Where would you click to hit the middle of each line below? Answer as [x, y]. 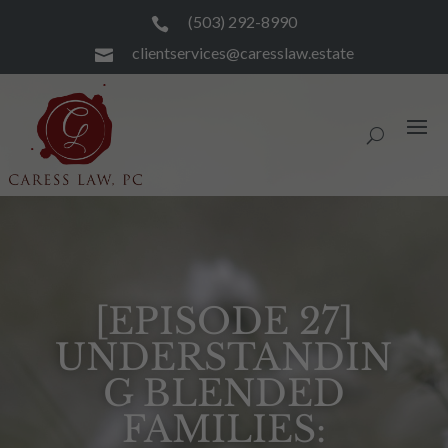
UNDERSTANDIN [224, 357]
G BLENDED [223, 393]
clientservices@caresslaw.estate [242, 52]
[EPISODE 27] [223, 321]
